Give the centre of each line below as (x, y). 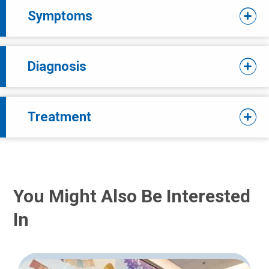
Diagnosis (57, 66)
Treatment (59, 116)
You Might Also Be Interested (132, 196)
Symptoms (60, 16)
